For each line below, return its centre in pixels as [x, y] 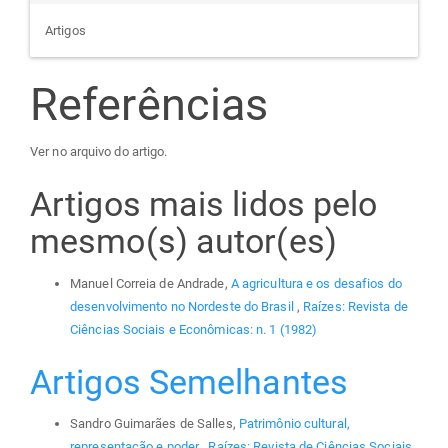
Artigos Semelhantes [189, 381]
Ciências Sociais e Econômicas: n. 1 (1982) [194, 329]
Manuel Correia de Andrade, [150, 283]
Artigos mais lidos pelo [204, 204]
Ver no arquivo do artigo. [99, 152]
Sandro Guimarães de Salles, [154, 424]
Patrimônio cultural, [294, 424]
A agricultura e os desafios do [316, 283]
